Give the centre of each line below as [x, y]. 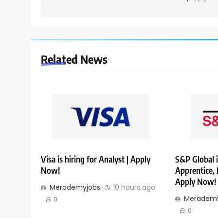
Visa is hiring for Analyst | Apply [96, 159]
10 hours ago [134, 188]
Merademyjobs [75, 188]
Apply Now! [195, 182]
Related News [74, 59]
